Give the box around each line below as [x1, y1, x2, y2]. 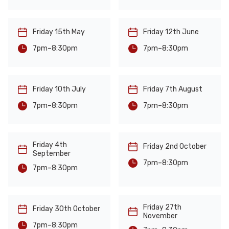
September [33, 149, 71, 158]
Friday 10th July [33, 85, 86, 94]
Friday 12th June [143, 28, 199, 37]
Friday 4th [33, 140, 67, 149]
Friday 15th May [33, 28, 85, 37]
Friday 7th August [143, 85, 202, 94]
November [143, 211, 177, 220]
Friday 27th [143, 202, 181, 212]
